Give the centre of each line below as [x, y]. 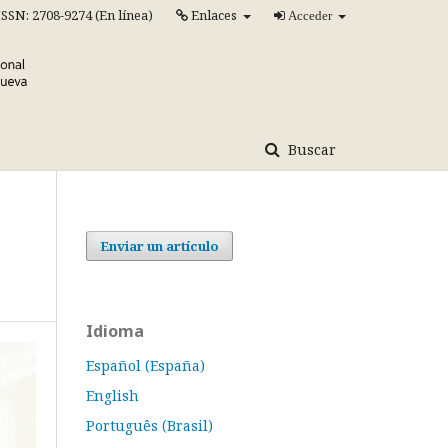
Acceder [308, 15]
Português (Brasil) [149, 425]
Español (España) [145, 365]
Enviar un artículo [159, 245]
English [112, 395]
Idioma [115, 330]
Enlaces [213, 15]
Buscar [310, 149]
